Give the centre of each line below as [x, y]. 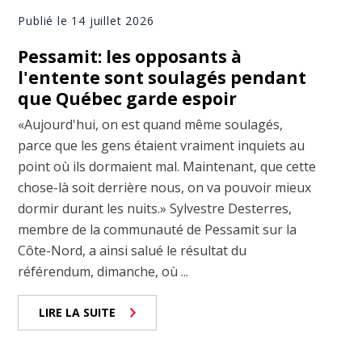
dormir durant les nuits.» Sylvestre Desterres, [155, 209]
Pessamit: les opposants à [130, 57]
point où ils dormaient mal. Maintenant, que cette [167, 167]
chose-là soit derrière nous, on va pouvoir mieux [165, 188]
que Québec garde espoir [128, 99]
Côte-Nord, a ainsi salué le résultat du [133, 251]
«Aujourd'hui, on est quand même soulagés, [151, 125]
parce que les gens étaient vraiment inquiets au [162, 146]
